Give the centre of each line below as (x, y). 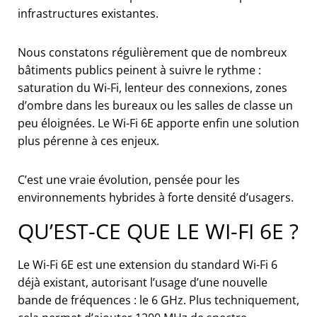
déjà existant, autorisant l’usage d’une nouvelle (143, 282)
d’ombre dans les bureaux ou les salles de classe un (155, 105)
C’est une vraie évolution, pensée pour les (129, 179)
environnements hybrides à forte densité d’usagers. (156, 197)
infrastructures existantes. (88, 13)
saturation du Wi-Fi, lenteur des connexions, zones (152, 87)
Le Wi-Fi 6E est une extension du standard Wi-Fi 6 (148, 264)
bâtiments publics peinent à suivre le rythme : (139, 70)
